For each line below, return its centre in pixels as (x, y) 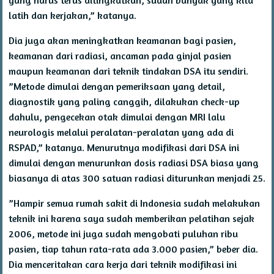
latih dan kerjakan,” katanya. (72, 15)
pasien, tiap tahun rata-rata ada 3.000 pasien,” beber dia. (133, 249)
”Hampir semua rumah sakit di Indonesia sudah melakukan (134, 203)
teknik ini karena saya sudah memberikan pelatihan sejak (131, 218)
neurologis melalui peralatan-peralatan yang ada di (121, 132)
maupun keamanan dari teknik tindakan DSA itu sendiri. (128, 71)
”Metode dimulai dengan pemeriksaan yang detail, (117, 86)
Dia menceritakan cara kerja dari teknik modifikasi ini (123, 264)
